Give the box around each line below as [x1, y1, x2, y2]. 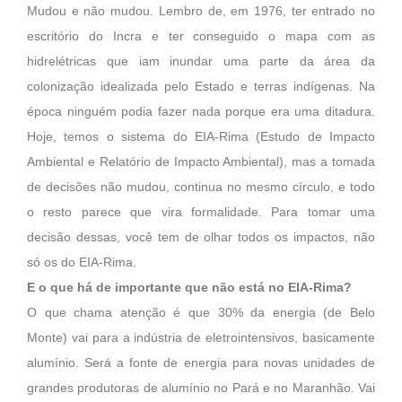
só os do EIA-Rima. [27, 256, 136, 270]
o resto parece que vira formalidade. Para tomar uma [27, 205, 375, 220]
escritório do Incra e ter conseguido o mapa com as [27, 30, 375, 44]
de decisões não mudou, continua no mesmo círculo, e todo [27, 180, 375, 195]
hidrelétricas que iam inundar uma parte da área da [27, 55, 375, 69]
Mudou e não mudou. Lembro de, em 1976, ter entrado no [27, 4, 375, 19]
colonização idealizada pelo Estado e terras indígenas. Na [27, 80, 375, 94]
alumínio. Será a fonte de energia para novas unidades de [27, 356, 375, 371]
